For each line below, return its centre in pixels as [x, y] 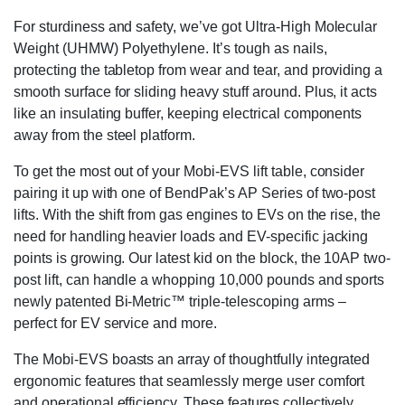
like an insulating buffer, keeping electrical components [188, 113]
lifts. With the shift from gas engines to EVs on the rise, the [198, 215]
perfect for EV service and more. [116, 323]
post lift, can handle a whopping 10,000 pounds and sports [199, 280]
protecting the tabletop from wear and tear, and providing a [198, 70]
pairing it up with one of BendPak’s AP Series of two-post [195, 193]
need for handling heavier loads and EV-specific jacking [191, 236]
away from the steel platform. [105, 135]
